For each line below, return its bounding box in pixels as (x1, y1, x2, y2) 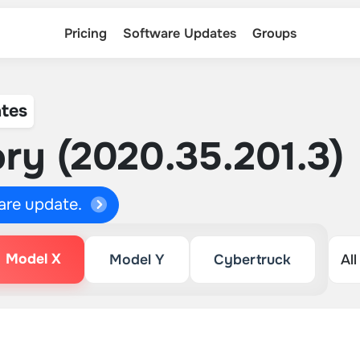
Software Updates (122, 24, 236, 42)
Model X (5, 250, 61, 268)
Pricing (63, 24, 107, 42)
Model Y (108, 251, 165, 268)
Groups (252, 24, 297, 42)
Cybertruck (214, 251, 292, 268)
